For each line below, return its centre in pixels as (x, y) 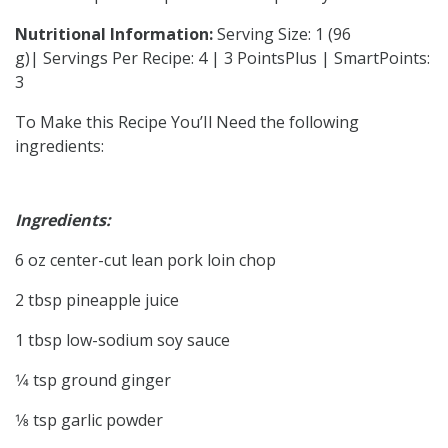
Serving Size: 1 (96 (284, 33)
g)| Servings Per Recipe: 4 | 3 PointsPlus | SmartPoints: (222, 57)
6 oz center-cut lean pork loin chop (145, 259)
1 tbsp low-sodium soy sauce (122, 339)
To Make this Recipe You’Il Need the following (187, 121)
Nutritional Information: (116, 33)
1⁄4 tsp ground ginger (93, 379)
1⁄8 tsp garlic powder (89, 419)
